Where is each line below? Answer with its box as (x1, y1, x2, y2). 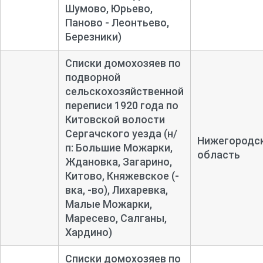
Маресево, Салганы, (65, 211, 167, 224)
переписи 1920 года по (65, 99, 178, 112)
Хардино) (65, 225, 112, 238)
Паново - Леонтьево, (65, 16, 169, 29)
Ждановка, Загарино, (65, 155, 172, 168)
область (197, 148, 240, 161)
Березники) (65, 30, 122, 43)
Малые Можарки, (65, 197, 152, 210)
